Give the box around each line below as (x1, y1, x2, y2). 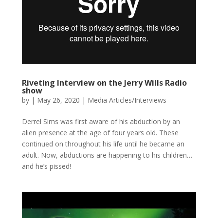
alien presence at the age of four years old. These (21, 127, 179, 137)
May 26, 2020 (36, 95, 80, 105)
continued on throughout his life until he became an (21, 139, 184, 148)
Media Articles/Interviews (87, 95, 166, 105)
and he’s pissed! (21, 161, 71, 171)
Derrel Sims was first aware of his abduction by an (21, 116, 180, 126)
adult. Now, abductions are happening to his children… (21, 150, 192, 160)
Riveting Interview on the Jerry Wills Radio (21, 77, 187, 88)
